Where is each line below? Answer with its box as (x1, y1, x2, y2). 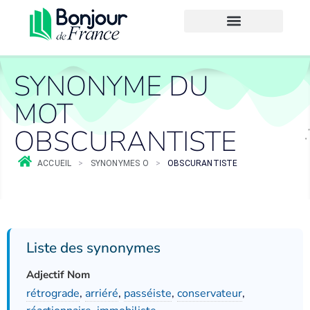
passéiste (124, 286, 172, 301)
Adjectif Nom (26, 268, 90, 282)
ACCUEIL (37, 158, 72, 168)
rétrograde (26, 286, 80, 301)
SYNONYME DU (14, 68, 209, 105)
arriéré (85, 286, 118, 301)
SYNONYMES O (90, 158, 149, 168)
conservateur (177, 286, 242, 301)
